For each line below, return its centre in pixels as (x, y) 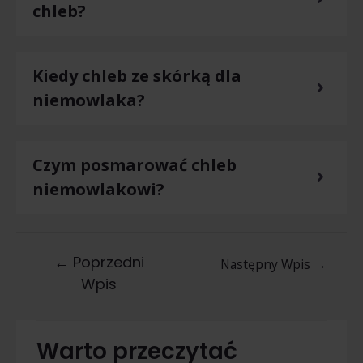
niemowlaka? (89, 100)
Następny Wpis (267, 265)
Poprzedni (106, 263)
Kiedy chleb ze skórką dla (137, 75)
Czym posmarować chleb (135, 164)
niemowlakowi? (98, 189)
